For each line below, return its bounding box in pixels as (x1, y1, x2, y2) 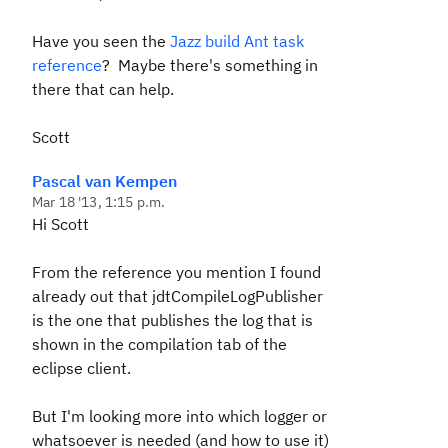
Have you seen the (32, 31, 170, 51)
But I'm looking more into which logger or (32, 406, 327, 426)
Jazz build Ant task (170, 31, 304, 51)
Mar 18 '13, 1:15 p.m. (32, 193, 166, 211)
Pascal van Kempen (32, 171, 177, 191)
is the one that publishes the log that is (32, 310, 313, 330)
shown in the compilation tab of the (32, 334, 287, 354)
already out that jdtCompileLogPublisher (32, 286, 323, 306)
